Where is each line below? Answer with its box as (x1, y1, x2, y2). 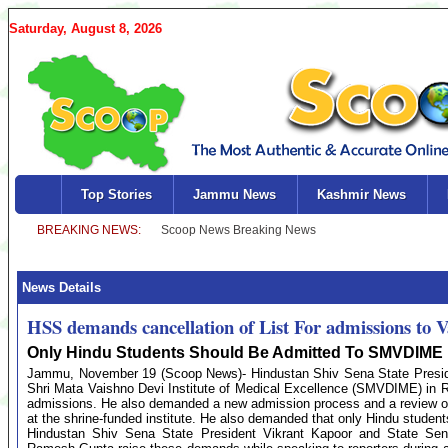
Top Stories (80, 187, 152, 202)
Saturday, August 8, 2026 (9, 21, 162, 36)
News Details (18, 280, 101, 295)
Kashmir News (316, 187, 406, 202)
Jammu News (192, 187, 276, 202)
